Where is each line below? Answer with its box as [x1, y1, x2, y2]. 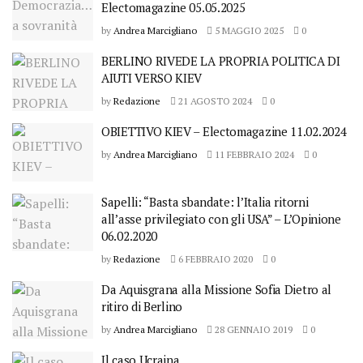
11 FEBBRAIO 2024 [212, 148, 294, 160]
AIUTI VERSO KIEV [101, 70, 203, 86]
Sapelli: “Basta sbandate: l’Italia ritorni [101, 193, 309, 210]
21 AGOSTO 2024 [176, 95, 252, 107]
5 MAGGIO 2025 [212, 24, 284, 36]
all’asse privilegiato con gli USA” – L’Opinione [101, 210, 341, 227]
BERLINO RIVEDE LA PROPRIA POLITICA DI [101, 53, 340, 69]
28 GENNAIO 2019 [212, 322, 293, 335]
